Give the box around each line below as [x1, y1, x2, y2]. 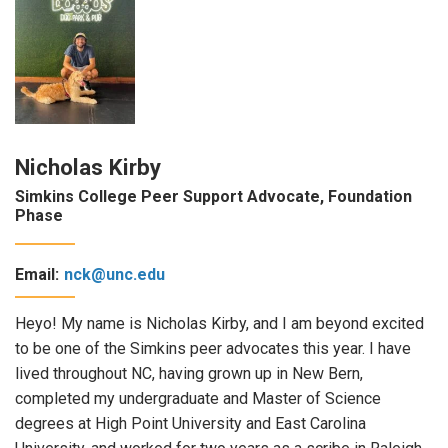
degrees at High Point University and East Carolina [15, 413, 366, 433]
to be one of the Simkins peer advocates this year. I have [15, 338, 411, 358]
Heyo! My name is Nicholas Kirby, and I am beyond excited [15, 313, 424, 333]
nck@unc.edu [64, 264, 165, 284]
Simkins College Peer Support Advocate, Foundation [15, 187, 412, 207]
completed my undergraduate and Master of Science [15, 388, 381, 408]
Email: [15, 264, 59, 284]
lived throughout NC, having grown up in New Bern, [15, 363, 363, 383]
